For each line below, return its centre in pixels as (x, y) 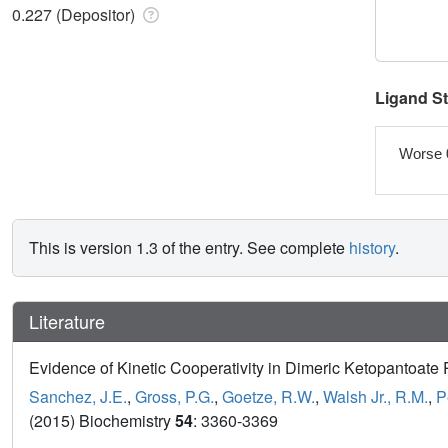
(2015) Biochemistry (102, 421)
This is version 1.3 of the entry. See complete (189, 248)
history (372, 248)
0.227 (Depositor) (75, 14)
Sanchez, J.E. (78, 397)
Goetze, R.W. (268, 397)
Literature (67, 321)
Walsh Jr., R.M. (375, 397)
